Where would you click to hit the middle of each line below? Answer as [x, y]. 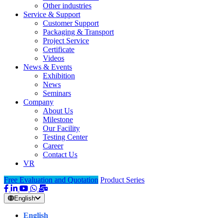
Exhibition [59, 76]
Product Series [122, 180]
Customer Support [71, 23]
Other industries [67, 6]
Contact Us [60, 155]
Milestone [58, 120]
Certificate [59, 50]
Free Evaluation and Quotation [51, 180]
